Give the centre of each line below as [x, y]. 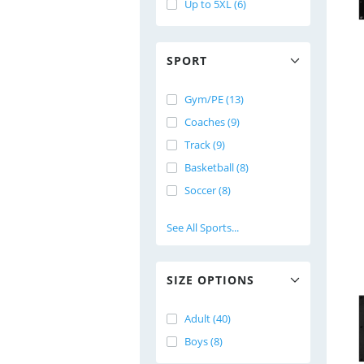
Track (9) [205, 145]
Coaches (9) [212, 122]
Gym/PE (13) [214, 99]
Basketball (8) [217, 167]
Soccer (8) [208, 190]
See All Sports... [203, 227]
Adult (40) [208, 318]
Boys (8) [204, 341]
